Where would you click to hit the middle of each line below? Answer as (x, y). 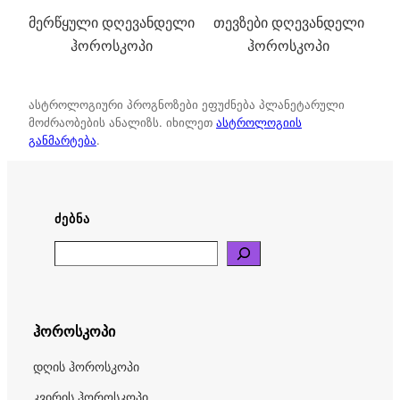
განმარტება (62, 141)
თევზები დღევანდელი (288, 23)
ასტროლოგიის (259, 123)
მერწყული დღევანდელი (112, 23)
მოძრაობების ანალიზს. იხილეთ (122, 123)
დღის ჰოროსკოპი (86, 366)
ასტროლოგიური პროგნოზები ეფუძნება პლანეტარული (187, 105)
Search (77, 252)
